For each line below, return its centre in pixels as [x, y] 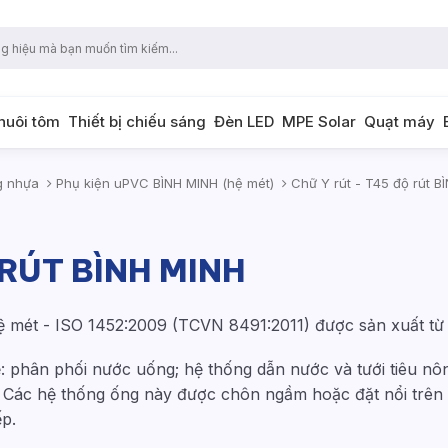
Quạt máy [399, 121]
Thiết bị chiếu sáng [137, 121]
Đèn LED [244, 121]
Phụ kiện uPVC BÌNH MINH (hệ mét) [163, 183]
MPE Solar [319, 121]
